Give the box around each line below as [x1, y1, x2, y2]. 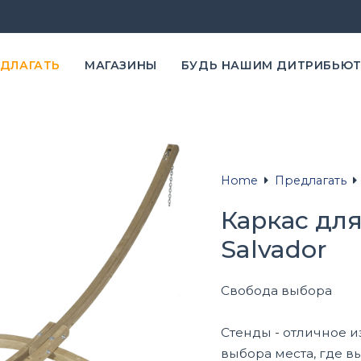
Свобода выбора [221, 283, 332, 299]
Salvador [221, 234, 327, 265]
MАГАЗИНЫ [84, 58, 157, 73]
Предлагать [275, 173, 346, 189]
